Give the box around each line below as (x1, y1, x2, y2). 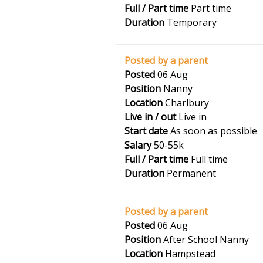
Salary (124, 139, 151, 151)
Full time (188, 153, 228, 166)
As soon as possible (168, 124, 257, 137)
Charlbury (163, 96, 209, 109)
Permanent (164, 167, 216, 180)
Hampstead (163, 247, 215, 260)
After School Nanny (161, 233, 249, 246)
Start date (124, 124, 168, 137)
